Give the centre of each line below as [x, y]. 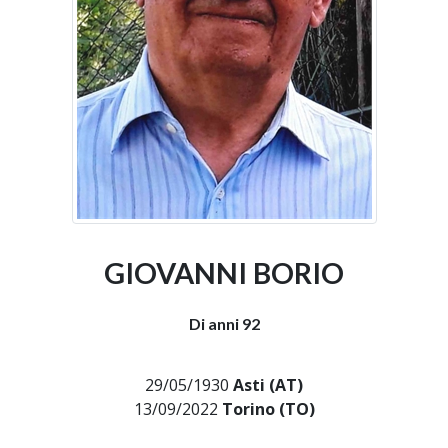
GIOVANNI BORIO [224, 273]
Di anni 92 [224, 323]
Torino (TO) [268, 409]
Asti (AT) [268, 385]
